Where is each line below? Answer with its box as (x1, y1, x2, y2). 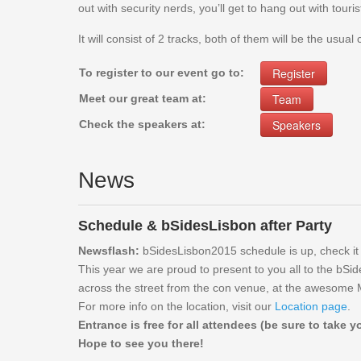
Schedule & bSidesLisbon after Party (78, 218, 332, 234)
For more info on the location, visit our (78, 300, 275, 313)
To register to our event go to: (79, 66, 244, 79)
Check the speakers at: (79, 118, 205, 131)
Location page (275, 300, 347, 313)
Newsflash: (78, 244, 143, 257)
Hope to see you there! (78, 337, 204, 350)
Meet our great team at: (79, 92, 206, 105)
